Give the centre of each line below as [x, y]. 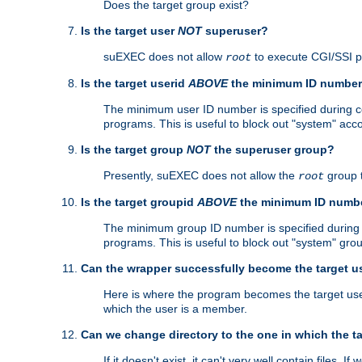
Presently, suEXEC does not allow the [201, 176]
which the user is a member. [175, 309]
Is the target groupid [139, 202]
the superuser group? [273, 150]
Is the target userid [135, 84]
